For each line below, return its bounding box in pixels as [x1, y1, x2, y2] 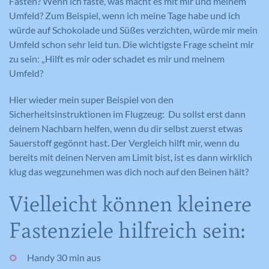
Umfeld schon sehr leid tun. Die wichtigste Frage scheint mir [9, 38, 254, 50]
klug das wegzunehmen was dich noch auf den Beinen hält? [9, 166, 250, 177]
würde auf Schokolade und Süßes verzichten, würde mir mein [9, 24, 258, 35]
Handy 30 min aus [27, 252, 101, 263]
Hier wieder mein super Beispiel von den [9, 94, 174, 105]
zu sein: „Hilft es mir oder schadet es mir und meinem [9, 53, 225, 64]
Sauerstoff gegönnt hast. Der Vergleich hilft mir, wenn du [9, 137, 240, 148]
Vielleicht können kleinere [9, 191, 252, 217]
